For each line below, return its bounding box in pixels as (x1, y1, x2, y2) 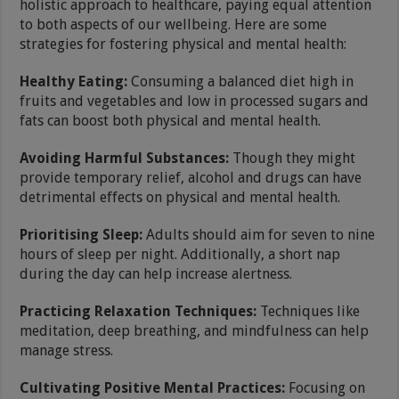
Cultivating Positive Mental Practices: (20, 379, 286, 396)
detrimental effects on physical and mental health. (20, 188, 341, 206)
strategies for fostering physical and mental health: (20, 35, 347, 53)
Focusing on (285, 379, 366, 396)
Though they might (229, 149, 356, 167)
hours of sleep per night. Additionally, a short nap (20, 245, 341, 263)
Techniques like (256, 302, 361, 320)
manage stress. (20, 341, 114, 359)
